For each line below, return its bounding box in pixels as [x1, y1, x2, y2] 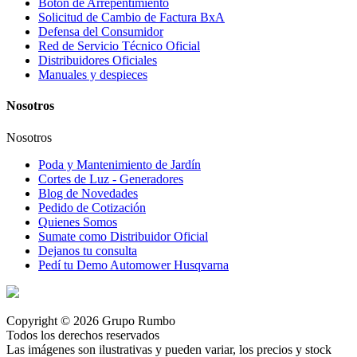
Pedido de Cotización [38, 200, 146, 214]
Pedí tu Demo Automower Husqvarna [38, 257, 229, 272]
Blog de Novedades [38, 186, 138, 200]
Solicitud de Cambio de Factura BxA [38, 10, 225, 25]
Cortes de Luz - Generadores [38, 171, 183, 186]
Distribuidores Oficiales [38, 53, 157, 68]
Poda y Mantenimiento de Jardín [38, 157, 201, 171]
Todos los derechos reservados [6, 328, 159, 342]
